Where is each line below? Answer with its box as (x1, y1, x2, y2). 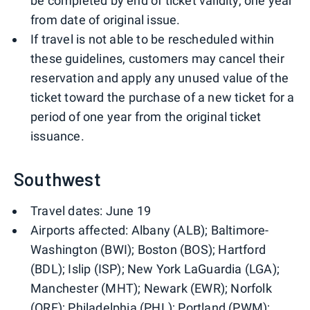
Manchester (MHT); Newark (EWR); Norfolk (30, 281, 272, 296)
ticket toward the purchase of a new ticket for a (30, 90, 295, 105)
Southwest (14, 168, 101, 190)
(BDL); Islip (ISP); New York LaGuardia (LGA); (30, 262, 280, 277)
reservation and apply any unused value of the (30, 71, 289, 86)
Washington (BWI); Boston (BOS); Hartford (30, 242, 266, 257)
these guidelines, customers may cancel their (30, 51, 284, 66)
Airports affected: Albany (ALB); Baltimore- (30, 223, 269, 238)
